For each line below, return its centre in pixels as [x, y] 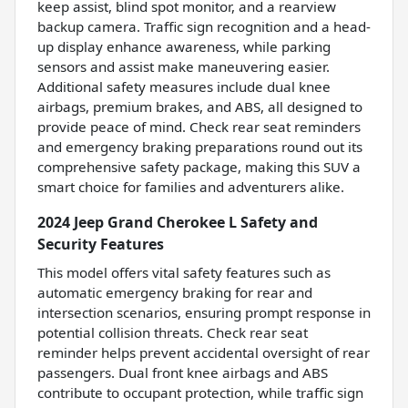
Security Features [101, 244]
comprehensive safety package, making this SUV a [199, 166]
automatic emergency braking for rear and [175, 292]
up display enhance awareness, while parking [184, 46]
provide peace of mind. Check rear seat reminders [199, 126]
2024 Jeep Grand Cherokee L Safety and [178, 222]
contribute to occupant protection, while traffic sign [200, 392]
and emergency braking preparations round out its [200, 146]
